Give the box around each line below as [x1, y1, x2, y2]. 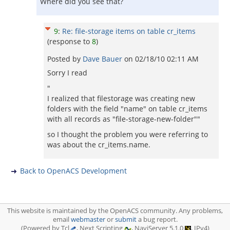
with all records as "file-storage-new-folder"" [47, 114, 200, 124]
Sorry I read [47, 68, 87, 78]
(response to [47, 36, 92, 46]
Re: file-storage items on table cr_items [62, 26, 196, 36]
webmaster [70, 215, 105, 224]
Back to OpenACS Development [20, 166, 127, 176]
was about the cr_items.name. [47, 140, 150, 149]
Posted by [47, 54, 83, 64]
